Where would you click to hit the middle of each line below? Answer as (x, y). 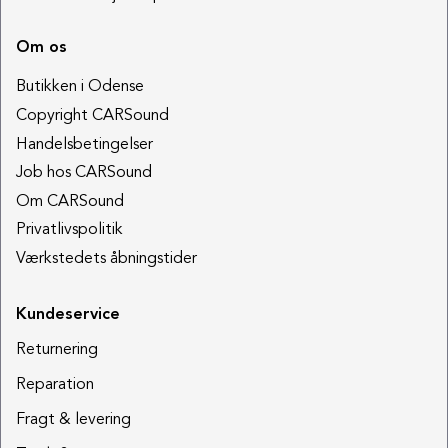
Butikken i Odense (80, 87)
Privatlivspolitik (69, 230)
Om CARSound (70, 201)
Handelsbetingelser (84, 144)
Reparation (55, 384)
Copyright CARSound (92, 116)
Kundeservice (68, 314)
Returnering (57, 349)
